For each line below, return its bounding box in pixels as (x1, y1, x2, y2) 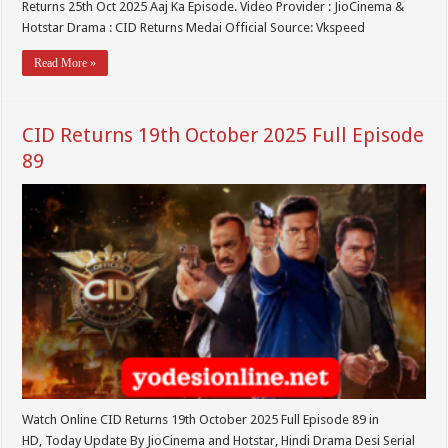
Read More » (34, 56, 97, 71)
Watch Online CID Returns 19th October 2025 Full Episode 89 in (22, 412, 380, 428)
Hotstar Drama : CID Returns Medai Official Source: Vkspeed (22, 20, 366, 36)
